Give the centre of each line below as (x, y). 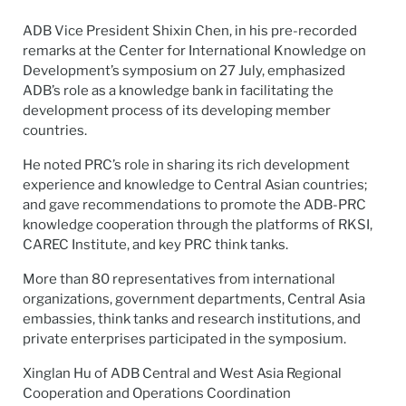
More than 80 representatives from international (179, 279)
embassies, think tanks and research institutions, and (192, 319)
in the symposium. (286, 338)
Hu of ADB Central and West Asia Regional (206, 373)
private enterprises (86, 338)
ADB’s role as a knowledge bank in (131, 90)
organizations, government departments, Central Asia (194, 299)
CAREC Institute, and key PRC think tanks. (155, 244)
